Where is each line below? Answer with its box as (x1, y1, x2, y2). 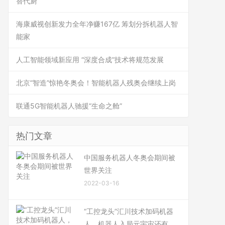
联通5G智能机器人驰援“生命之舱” (16, 101, 122, 110)
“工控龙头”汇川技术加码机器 (84, 207, 173, 215)
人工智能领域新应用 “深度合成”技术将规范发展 (16, 55, 164, 64)
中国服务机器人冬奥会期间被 (84, 153, 175, 162)
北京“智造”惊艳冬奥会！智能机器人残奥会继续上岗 (16, 78, 176, 87)
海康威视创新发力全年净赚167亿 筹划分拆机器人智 (16, 20, 178, 28)
